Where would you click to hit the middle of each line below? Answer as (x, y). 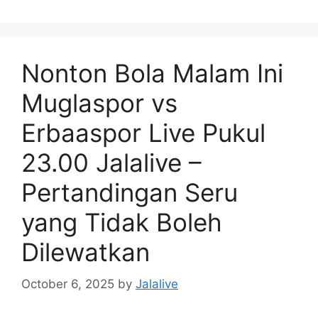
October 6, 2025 (68, 284)
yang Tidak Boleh (122, 222)
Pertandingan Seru (130, 192)
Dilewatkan (86, 252)
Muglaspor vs (99, 103)
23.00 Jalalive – (111, 163)
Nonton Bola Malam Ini (152, 73)
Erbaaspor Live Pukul (143, 133)
